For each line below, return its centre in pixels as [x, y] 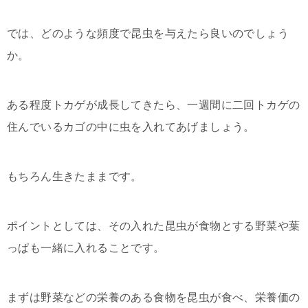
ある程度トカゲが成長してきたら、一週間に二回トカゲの [154, 105]
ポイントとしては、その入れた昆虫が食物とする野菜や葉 [154, 226]
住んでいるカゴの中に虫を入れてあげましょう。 [131, 127]
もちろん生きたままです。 [75, 176]
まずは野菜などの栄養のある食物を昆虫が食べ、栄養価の [154, 297]
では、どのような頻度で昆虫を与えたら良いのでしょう [148, 33]
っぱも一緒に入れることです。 [86, 248]
